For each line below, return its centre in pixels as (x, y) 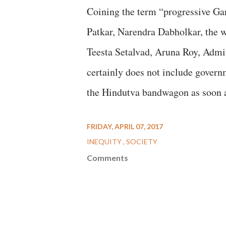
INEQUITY (105, 142)
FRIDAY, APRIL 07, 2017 (125, 126)
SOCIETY (142, 142)
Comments (107, 158)
